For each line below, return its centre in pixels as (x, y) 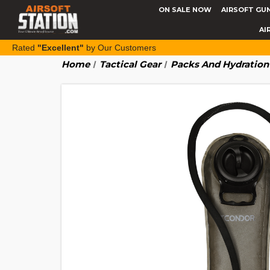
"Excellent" (61, 47)
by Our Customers (120, 47)
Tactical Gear (130, 64)
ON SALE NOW (185, 9)
